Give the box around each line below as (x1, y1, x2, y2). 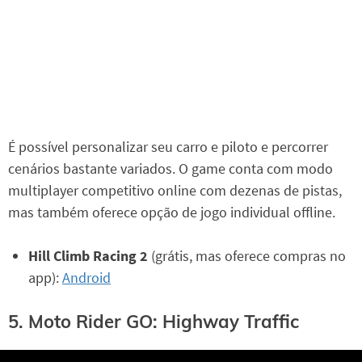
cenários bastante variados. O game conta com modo (8, 158, 333, 178)
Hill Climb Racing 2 (28, 246, 148, 265)
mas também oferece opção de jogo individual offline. (8, 202, 335, 221)
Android (62, 267, 111, 287)
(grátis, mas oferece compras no (148, 246, 346, 265)
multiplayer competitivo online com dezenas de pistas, (8, 180, 342, 200)
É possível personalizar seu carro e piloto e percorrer (8, 137, 328, 156)
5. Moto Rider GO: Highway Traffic (8, 310, 299, 334)
